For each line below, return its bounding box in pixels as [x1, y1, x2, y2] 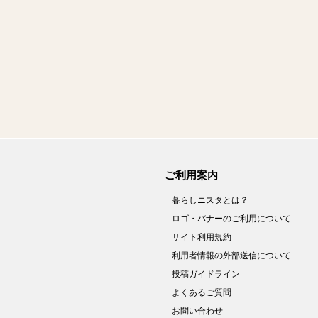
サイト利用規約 [172, 232, 231, 242]
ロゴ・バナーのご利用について [172, 214, 291, 224]
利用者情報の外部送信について [172, 251, 291, 261]
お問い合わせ [172, 306, 223, 316]
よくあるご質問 [172, 287, 231, 297]
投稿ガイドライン [172, 269, 240, 279]
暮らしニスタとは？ [172, 195, 248, 205]
